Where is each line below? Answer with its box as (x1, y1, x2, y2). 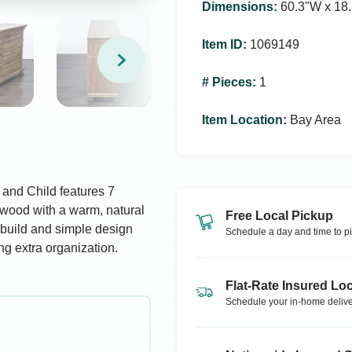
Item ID (202, 38, 243, 51)
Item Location (202, 113, 283, 126)
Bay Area (290, 113, 341, 126)
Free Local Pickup (225, 209, 333, 222)
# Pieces (202, 75, 252, 89)
